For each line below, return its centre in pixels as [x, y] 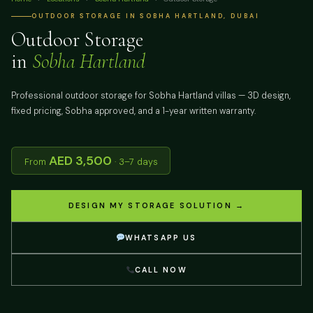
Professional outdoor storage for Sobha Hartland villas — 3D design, [151, 95]
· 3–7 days [134, 161]
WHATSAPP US [161, 237]
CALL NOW [161, 270]
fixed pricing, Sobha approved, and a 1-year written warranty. [133, 111]
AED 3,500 [80, 160]
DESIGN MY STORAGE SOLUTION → [156, 206]
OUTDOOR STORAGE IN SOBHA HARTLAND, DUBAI [145, 16]
